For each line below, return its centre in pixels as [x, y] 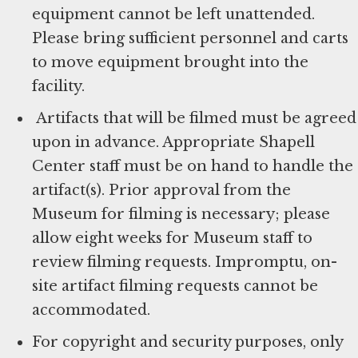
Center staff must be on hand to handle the [193, 167]
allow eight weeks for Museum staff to [172, 239]
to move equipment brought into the [170, 63]
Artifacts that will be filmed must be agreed [194, 119]
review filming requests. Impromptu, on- [185, 263]
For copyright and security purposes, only [187, 342]
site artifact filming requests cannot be [175, 286]
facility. [58, 87]
